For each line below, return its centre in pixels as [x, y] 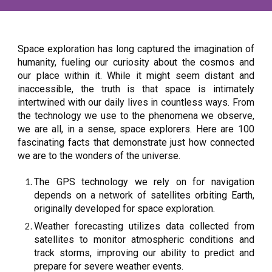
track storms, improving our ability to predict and [144, 253]
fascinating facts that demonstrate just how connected [136, 142]
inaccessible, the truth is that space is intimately [136, 89]
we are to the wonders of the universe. [99, 156]
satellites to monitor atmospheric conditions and [144, 240]
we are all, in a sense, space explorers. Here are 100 [136, 129]
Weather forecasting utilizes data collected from [144, 226]
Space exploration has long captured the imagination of [136, 49]
